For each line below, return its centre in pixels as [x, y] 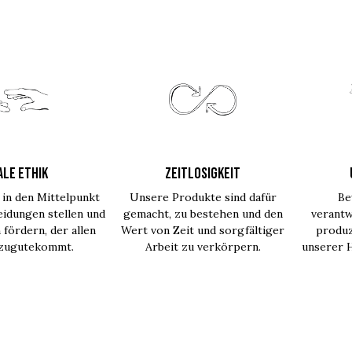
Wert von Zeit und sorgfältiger [203, 230]
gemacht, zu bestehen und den [203, 214]
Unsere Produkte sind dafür [203, 197]
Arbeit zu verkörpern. [203, 247]
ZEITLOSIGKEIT [203, 174]
